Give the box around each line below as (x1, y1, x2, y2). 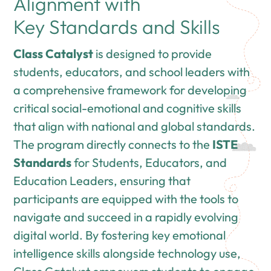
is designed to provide (93, 45, 212, 61)
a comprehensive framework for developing (13, 82, 247, 97)
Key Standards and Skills (13, 14, 221, 39)
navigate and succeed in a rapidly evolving (13, 209, 239, 224)
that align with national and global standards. (13, 118, 256, 134)
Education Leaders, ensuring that (13, 172, 191, 188)
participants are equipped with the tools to (13, 191, 239, 206)
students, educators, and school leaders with (13, 64, 250, 79)
